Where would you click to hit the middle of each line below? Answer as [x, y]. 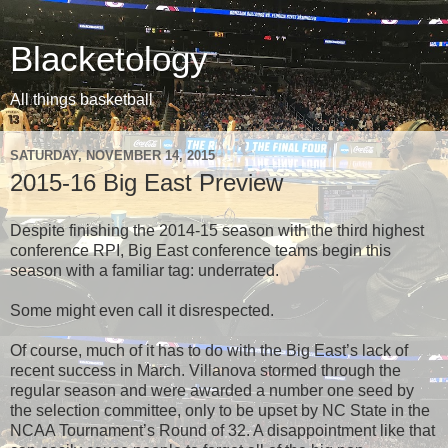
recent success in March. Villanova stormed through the [205, 370]
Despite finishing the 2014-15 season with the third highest [217, 230]
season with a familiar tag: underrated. [144, 270]
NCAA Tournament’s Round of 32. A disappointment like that [222, 430]
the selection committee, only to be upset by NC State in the [220, 410]
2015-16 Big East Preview [146, 182]
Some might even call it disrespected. [142, 310]
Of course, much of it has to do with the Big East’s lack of [209, 350]
